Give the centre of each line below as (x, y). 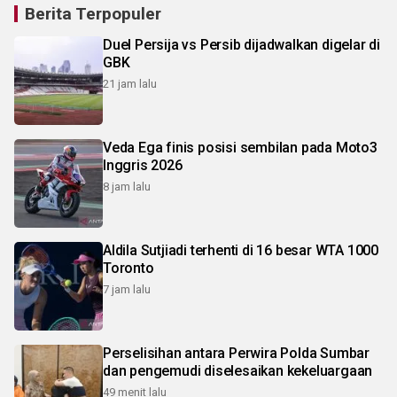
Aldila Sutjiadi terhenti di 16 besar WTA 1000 (241, 250)
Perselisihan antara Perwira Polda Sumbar (236, 353)
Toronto (128, 268)
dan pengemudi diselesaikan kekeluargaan (238, 371)
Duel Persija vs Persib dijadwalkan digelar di (241, 45)
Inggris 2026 (143, 165)
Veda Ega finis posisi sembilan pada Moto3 (240, 148)
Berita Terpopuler (93, 14)
